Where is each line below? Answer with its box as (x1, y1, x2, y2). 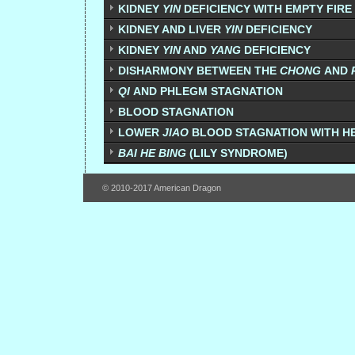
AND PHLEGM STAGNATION (133, 85, 283, 97)
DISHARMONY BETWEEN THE (118, 64, 280, 77)
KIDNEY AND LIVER (118, 23, 224, 36)
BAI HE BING (118, 147, 186, 159)
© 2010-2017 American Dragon (102, 183, 221, 193)
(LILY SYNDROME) (186, 147, 288, 159)
